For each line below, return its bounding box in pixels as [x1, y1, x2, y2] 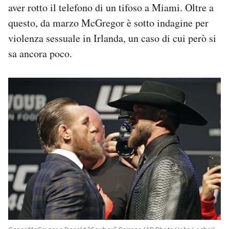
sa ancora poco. [8, 47, 72, 61]
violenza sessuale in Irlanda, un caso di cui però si [8, 31, 216, 45]
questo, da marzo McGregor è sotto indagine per [8, 16, 209, 30]
